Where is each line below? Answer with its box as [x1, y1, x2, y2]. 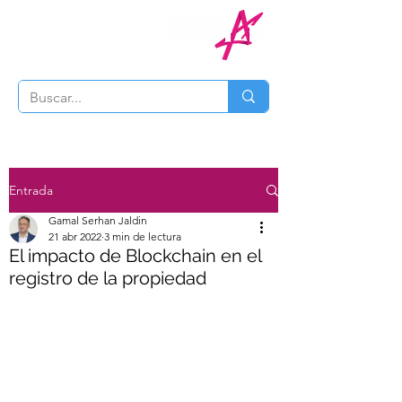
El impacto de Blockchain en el [9, 245, 261, 267]
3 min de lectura [104, 230, 181, 243]
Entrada [9, 181, 53, 198]
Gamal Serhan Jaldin [48, 214, 147, 227]
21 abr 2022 [48, 230, 101, 243]
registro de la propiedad [9, 267, 206, 289]
